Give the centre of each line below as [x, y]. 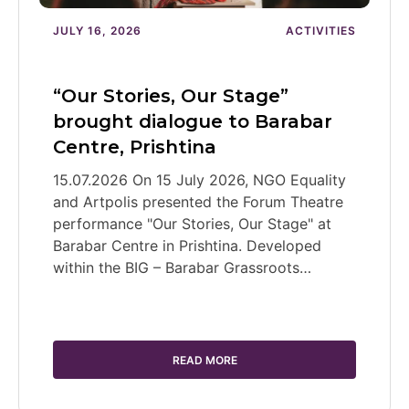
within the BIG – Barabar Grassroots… [182, 267]
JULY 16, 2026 [97, 30]
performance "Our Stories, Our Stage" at [192, 223]
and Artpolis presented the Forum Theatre [198, 201]
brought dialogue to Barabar [193, 121]
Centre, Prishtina [135, 147]
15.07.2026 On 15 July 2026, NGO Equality [199, 179]
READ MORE [204, 360]
